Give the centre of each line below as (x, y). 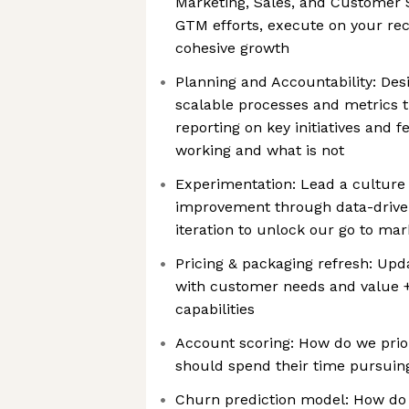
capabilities (215, 309)
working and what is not (260, 150)
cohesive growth (232, 48)
